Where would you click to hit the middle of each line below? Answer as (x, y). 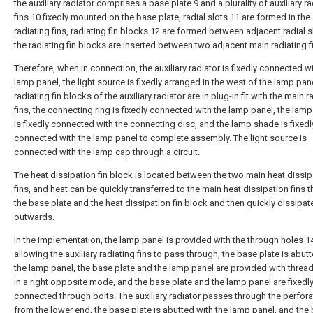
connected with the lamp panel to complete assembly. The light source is (160, 138)
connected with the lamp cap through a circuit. (107, 152)
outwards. (34, 217)
